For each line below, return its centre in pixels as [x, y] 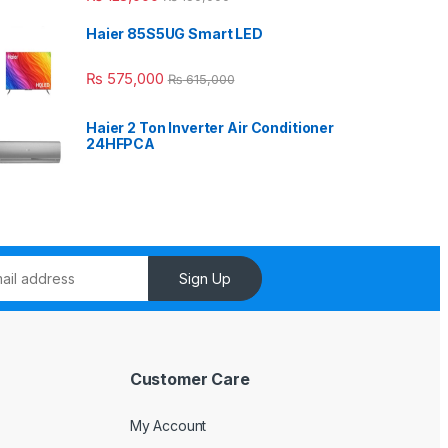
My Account [168, 426]
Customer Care [189, 379]
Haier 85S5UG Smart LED [174, 34]
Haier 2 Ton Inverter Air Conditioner [210, 128]
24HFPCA [121, 144]
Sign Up [204, 278]
